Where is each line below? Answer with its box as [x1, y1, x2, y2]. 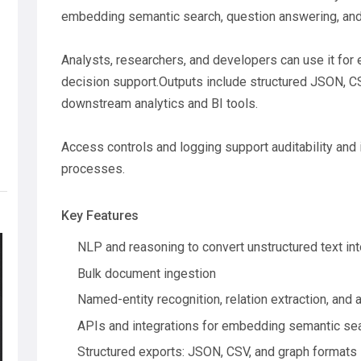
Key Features [61, 208, 139, 223]
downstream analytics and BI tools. [61, 96, 258, 111]
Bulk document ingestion [77, 265, 216, 281]
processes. [61, 161, 125, 176]
